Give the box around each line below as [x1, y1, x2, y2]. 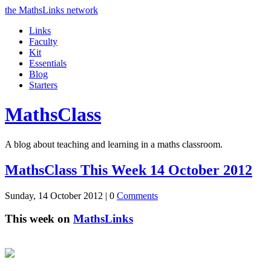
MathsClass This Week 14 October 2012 [5, 162, 252, 178]
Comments [117, 190, 158, 201]
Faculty [29, 36, 57, 47]
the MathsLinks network [5, 5, 98, 15]
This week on [5, 212, 73, 226]
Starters [29, 80, 57, 90]
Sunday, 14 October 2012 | [5, 190, 109, 201]
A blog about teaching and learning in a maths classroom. [5, 139, 223, 149]
